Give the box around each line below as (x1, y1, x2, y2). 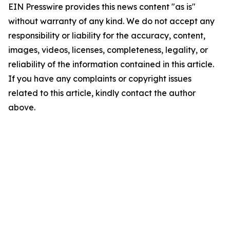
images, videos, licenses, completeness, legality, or (8, 45, 208, 55)
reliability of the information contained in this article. (8, 59, 214, 70)
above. (8, 102, 35, 113)
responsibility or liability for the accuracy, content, (8, 30, 205, 41)
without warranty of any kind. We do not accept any (8, 16, 215, 27)
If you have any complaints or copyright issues (8, 73, 191, 84)
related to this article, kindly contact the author (8, 88, 196, 99)
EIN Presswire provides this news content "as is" (8, 2, 196, 12)
